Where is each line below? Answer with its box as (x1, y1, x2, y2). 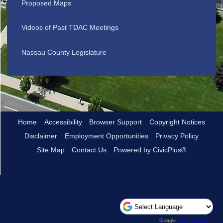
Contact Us (72, 146, 107, 154)
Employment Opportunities (64, 132, 148, 140)
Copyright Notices (149, 118, 205, 126)
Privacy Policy (155, 132, 199, 140)
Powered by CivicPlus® (113, 146, 187, 154)
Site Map (36, 146, 65, 154)
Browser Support (89, 118, 142, 126)
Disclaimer (24, 132, 58, 140)
